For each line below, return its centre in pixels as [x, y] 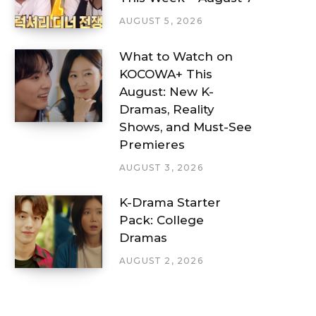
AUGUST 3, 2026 [161, 167]
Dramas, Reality [167, 109]
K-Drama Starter [170, 203]
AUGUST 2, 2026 [161, 261]
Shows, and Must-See [186, 127]
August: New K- [166, 91]
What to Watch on [176, 56]
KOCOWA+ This [166, 74]
